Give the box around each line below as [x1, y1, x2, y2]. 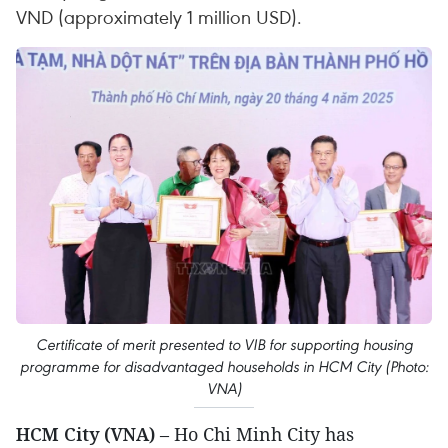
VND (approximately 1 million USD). [16, 4, 302, 29]
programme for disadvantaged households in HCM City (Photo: [19, 357, 429, 377]
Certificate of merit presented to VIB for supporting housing [35, 335, 413, 355]
